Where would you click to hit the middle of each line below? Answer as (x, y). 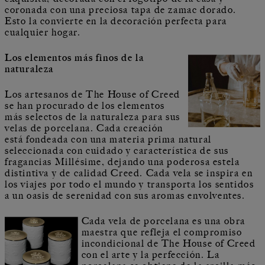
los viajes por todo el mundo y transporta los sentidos (130, 184)
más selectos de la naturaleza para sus (93, 117)
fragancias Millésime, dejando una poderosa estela (122, 162)
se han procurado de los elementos (85, 106)
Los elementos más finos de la (75, 58)
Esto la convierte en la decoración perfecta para (116, 21)
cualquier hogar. (43, 32)
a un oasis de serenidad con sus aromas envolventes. (125, 195)
